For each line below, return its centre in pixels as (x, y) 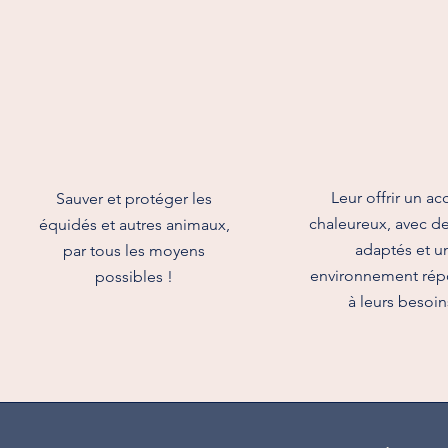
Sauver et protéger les (134, 198)
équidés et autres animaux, (134, 224)
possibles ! (134, 276)
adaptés (385, 249)
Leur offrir (367, 197)
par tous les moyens (134, 250)
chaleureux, (351, 223)
